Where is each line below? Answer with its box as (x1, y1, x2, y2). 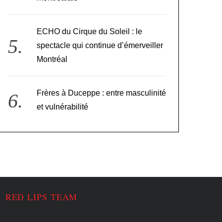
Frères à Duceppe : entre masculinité (36, 89, 166, 98)
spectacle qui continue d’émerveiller (36, 41, 163, 50)
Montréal (36, 55, 67, 64)
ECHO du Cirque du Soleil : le (36, 27, 142, 36)
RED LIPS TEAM (5, 191, 78, 203)
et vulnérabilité (36, 103, 88, 111)
